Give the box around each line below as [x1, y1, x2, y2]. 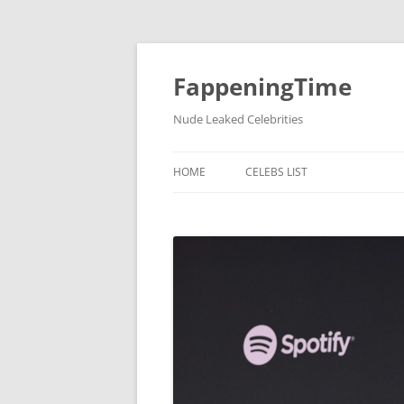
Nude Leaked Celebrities [173, 111, 303, 127]
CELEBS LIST [245, 164, 308, 179]
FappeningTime [173, 70, 352, 103]
